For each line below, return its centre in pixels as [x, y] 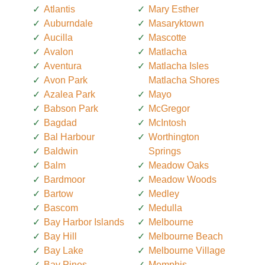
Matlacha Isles [179, 66]
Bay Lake [64, 251]
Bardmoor [64, 180]
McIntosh [167, 123]
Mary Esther [174, 9]
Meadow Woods [182, 180]
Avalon [59, 52]
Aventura [63, 66]
